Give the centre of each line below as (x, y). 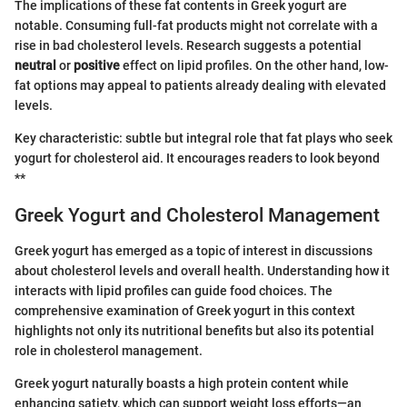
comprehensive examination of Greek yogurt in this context (185, 310)
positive (97, 66)
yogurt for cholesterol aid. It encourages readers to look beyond (197, 159)
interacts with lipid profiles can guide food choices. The (174, 290)
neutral (35, 66)
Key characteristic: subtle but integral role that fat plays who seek (203, 139)
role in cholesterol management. (109, 350)
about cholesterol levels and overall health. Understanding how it (202, 270)
